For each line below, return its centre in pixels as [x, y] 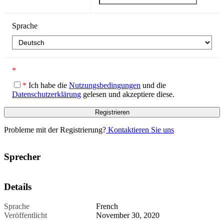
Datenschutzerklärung [46, 94]
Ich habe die [48, 85]
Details [18, 186]
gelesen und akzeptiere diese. [128, 94]
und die [153, 85]
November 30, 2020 [128, 215]
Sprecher [22, 157]
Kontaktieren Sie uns [140, 129]
